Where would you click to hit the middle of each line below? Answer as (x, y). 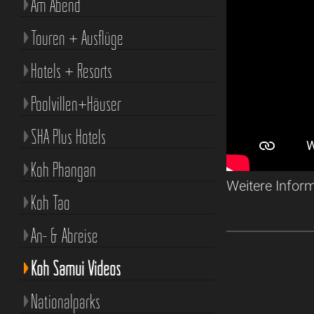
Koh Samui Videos (75, 268)
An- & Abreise (64, 235)
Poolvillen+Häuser (76, 103)
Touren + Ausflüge (77, 37)
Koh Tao (50, 202)
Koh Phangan (63, 169)
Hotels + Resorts (71, 70)
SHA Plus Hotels (68, 136)
